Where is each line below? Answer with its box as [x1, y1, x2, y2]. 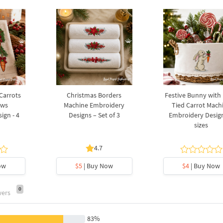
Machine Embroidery [64, 101, 125, 110]
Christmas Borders [67, 91, 122, 100]
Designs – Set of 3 [68, 111, 120, 120]
